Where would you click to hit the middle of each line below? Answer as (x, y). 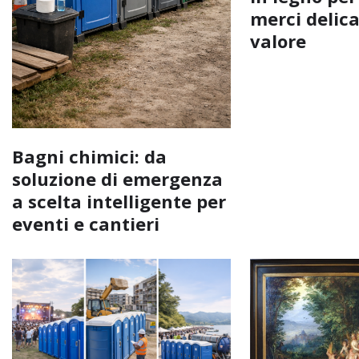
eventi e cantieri (86, 223)
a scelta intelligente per (119, 201)
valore (278, 40)
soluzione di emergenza (117, 178)
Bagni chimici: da (89, 156)
